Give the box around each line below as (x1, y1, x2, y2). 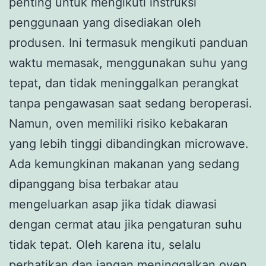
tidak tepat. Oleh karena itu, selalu (9, 237, 201, 252)
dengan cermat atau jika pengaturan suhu (9, 217, 242, 232)
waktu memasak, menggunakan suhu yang (9, 55, 248, 70)
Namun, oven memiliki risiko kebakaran (9, 116, 228, 131)
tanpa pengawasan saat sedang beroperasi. (9, 96, 252, 110)
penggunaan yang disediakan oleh (9, 15, 201, 30)
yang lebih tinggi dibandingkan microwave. (9, 136, 249, 151)
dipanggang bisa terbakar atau (9, 176, 179, 191)
